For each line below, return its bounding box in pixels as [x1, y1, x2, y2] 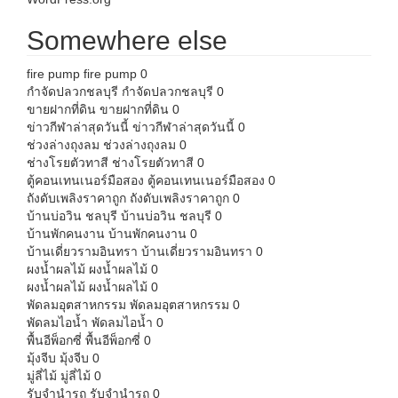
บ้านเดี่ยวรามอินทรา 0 [138, 244, 263, 259]
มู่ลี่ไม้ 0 [57, 369, 101, 383]
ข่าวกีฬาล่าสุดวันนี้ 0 [129, 120, 245, 134]
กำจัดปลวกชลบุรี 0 [118, 84, 224, 99]
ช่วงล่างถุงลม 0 [99, 138, 187, 152]
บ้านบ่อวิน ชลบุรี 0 [117, 209, 222, 223]
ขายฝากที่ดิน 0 [96, 102, 179, 116]
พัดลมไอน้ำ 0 [88, 315, 163, 330]
